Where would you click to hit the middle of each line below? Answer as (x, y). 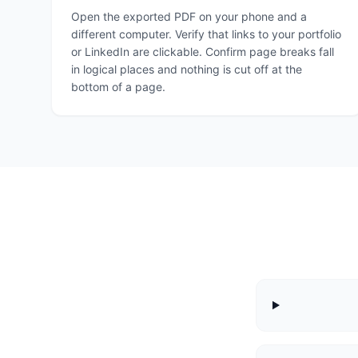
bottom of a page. (118, 87)
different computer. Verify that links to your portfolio (206, 34)
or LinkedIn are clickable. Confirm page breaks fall (203, 52)
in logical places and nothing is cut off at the (187, 69)
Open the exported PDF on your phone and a (189, 16)
